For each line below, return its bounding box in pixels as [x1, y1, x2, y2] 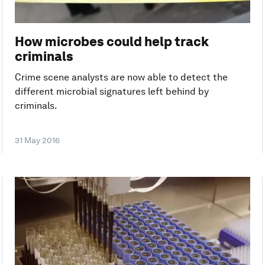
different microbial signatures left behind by [14, 85, 209, 97]
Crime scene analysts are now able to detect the [14, 71, 228, 83]
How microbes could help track [14, 33, 209, 49]
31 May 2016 [14, 135, 60, 146]
